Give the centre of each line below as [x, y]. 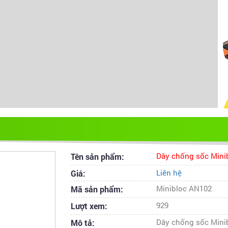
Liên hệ [169, 173]
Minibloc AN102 [184, 189]
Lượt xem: [89, 206]
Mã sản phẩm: [97, 189]
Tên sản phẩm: [97, 157]
